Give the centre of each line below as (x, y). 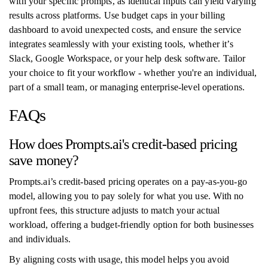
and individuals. (40, 239)
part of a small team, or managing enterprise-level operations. (127, 87)
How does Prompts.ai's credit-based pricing (123, 144)
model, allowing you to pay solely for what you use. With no (127, 196)
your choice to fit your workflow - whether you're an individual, (133, 73)
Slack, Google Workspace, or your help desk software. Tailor (127, 58)
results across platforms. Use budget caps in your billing (117, 15)
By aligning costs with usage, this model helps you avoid (119, 259)
